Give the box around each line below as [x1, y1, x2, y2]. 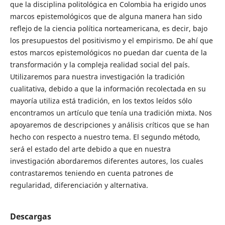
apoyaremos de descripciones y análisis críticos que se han [10, 120, 209, 130]
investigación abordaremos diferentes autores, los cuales [10, 156, 203, 166]
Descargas [10, 211, 51, 222]
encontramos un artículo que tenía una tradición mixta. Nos [10, 108, 212, 118]
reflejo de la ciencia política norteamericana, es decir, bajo [10, 24, 207, 34]
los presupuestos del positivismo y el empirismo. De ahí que [10, 36, 213, 46]
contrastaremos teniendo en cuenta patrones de [10, 168, 173, 178]
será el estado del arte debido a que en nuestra [10, 144, 171, 154]
